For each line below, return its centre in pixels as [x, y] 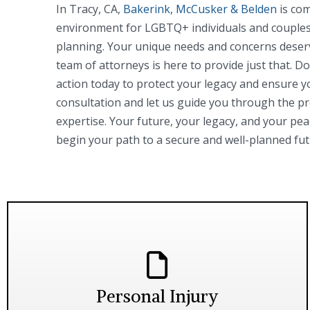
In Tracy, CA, [89, 9]
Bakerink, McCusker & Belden [200, 9]
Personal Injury [157, 296]
